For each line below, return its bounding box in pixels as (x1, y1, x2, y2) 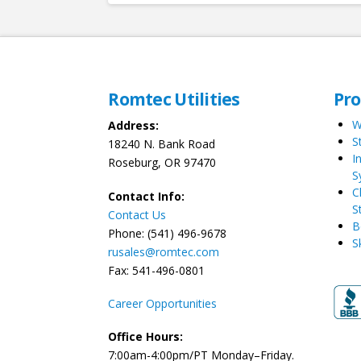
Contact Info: (108, 188, 185, 204)
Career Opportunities (108, 295, 218, 311)
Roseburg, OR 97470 (108, 155, 217, 171)
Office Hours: (108, 329, 184, 345)
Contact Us (108, 206, 167, 222)
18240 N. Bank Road (108, 136, 216, 152)
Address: (108, 118, 160, 134)
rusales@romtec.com (108, 243, 220, 259)
